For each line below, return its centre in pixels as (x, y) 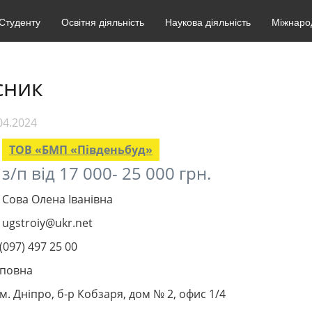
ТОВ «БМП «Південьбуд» (81, 150)
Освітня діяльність (103, 22)
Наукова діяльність (208, 22)
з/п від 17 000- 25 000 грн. (107, 173)
